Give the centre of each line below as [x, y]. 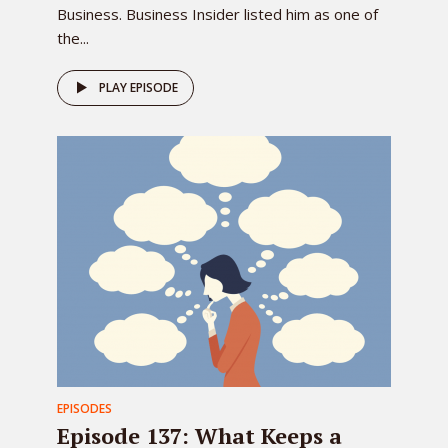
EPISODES [84, 408]
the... [73, 38]
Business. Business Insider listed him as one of [217, 14]
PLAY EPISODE [138, 87]
